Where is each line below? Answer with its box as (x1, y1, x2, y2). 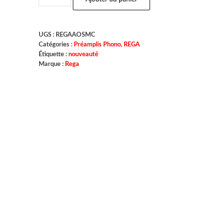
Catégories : (39, 42, 74, 47)
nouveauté (68, 51, 99, 57)
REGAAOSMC (56, 32, 96, 38)
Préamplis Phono (74, 42, 121, 47)
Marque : (39, 61, 66, 67)
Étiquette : (39, 51, 69, 57)
